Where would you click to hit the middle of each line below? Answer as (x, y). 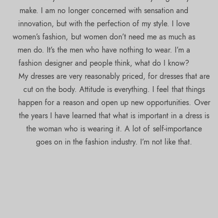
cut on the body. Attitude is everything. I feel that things (114, 89)
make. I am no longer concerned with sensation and (104, 10)
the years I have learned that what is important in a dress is (114, 115)
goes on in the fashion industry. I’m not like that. (114, 142)
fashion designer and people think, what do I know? (104, 63)
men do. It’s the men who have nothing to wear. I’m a (104, 50)
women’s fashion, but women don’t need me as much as (104, 36)
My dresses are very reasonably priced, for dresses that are (114, 76)
